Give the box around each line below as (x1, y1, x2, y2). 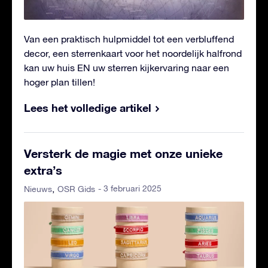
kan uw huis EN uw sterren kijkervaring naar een (24, 62, 229, 74)
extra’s (24, 163, 62, 178)
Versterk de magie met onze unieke (24, 146, 223, 161)
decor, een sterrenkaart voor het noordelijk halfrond (24, 48, 242, 59)
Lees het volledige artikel (24, 101, 151, 115)
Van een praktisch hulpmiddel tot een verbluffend (24, 33, 234, 45)
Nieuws (24, 184, 52, 194)
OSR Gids (57, 184, 95, 194)
